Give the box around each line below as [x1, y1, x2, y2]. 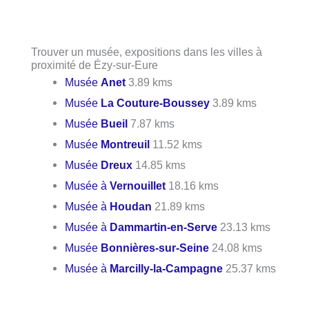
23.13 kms [217, 221, 271, 234]
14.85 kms [132, 159, 186, 172]
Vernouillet [110, 179, 166, 192]
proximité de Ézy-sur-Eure [31, 59, 158, 72]
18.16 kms [166, 179, 219, 192]
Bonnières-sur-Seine [101, 241, 210, 255]
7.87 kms [128, 117, 175, 130]
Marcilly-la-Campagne [110, 262, 223, 275]
